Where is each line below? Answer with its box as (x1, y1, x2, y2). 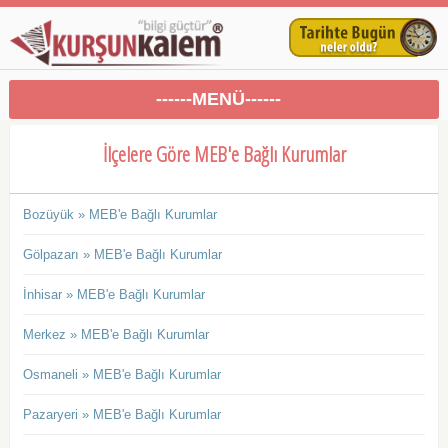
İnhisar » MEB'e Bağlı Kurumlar (22, 287, 205, 303)
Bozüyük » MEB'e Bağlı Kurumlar (22, 207, 217, 223)
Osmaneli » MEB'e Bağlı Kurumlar (22, 367, 221, 383)
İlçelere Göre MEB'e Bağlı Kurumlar (102, 140, 346, 169)
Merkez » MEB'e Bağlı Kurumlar (22, 327, 209, 343)
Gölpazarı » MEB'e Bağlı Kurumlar (22, 247, 222, 263)
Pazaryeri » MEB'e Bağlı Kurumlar (22, 407, 221, 423)
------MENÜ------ (156, 89, 282, 110)
